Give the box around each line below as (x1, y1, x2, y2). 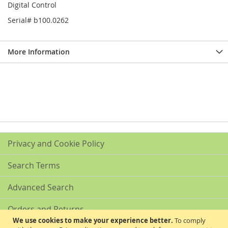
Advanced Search (8, 182, 74, 193)
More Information (8, 47, 70, 56)
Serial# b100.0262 (8, 15, 69, 25)
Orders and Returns (8, 204, 84, 215)
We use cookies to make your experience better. (13, 216, 173, 225)
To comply (175, 216, 206, 225)
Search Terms (8, 160, 60, 171)
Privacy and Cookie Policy (8, 138, 104, 149)
